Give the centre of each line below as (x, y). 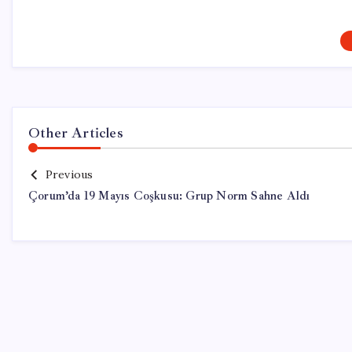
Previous (69, 174)
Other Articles (76, 133)
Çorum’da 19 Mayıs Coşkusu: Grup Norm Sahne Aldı (169, 196)
